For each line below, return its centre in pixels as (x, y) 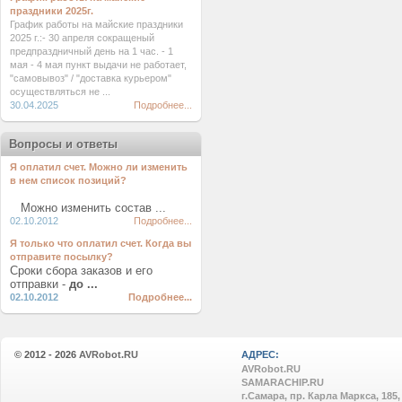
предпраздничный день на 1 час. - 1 (92, 51)
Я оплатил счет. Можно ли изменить (99, 167)
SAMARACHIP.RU (282, 382)
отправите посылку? (61, 257)
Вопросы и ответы (63, 144)
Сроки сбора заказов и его (81, 271)
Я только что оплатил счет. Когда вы (100, 243)
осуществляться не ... (60, 92)
